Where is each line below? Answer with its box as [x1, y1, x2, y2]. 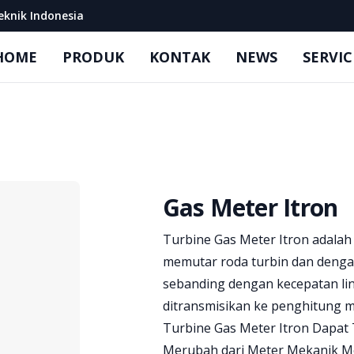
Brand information [161, 222, 273, 239]
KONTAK [149, 47, 210, 66]
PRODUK [62, 47, 124, 66]
